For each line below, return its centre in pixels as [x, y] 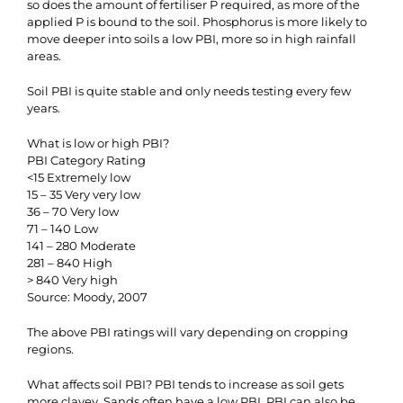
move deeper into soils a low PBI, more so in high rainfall [192, 39]
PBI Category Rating [86, 160]
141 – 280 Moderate [81, 246]
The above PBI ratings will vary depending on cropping [188, 332]
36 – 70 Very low [73, 211]
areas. [44, 56]
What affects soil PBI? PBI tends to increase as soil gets [185, 384]
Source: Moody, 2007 [87, 297]
